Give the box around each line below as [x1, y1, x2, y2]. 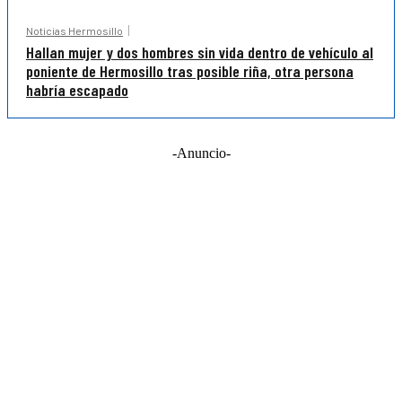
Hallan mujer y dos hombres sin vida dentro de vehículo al [26, 42, 373, 63]
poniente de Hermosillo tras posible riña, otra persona [26, 61, 354, 82]
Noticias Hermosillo [26, 24, 123, 38]
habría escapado [26, 80, 128, 100]
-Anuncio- [171, 145, 231, 162]
